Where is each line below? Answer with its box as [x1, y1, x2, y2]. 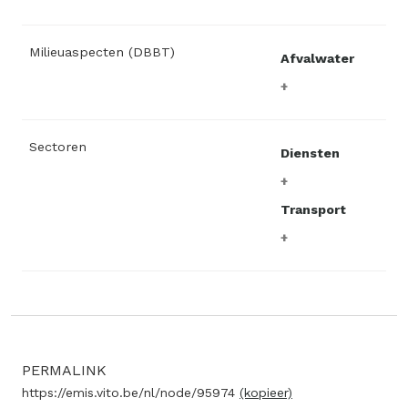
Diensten [280, 145, 340, 160]
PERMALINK [22, 362, 107, 379]
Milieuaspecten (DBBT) [29, 45, 175, 59]
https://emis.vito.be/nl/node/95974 [22, 385, 240, 400]
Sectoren [29, 139, 87, 154]
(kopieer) [240, 385, 292, 400]
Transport [280, 201, 346, 217]
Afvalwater [280, 50, 354, 66]
